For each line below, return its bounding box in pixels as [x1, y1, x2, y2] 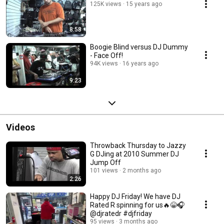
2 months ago [122, 166, 161, 174]
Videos [6, 121, 35, 132]
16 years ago [122, 59, 158, 67]
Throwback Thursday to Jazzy [90, 141, 186, 149]
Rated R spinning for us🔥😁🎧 [90, 200, 184, 209]
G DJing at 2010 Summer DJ [90, 149, 179, 158]
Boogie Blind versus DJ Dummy [90, 42, 188, 51]
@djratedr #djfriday [90, 209, 152, 217]
